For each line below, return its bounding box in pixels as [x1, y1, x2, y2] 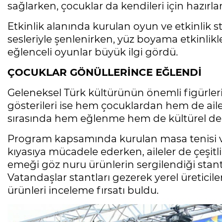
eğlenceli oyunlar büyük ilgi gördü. [7, 46, 178, 58]
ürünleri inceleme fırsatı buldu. [7, 184, 159, 197]
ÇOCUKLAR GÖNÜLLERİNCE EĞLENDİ [7, 66, 202, 79]
